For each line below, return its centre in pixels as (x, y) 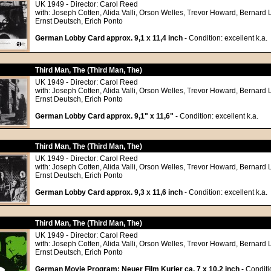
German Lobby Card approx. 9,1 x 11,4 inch (109, 38)
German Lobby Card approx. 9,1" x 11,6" (104, 116)
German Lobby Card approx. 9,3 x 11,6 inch (109, 192)
